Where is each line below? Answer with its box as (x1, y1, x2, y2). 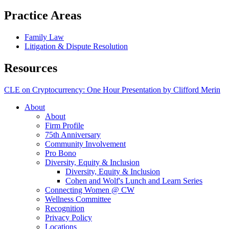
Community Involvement (45, 139, 126, 148)
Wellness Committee (45, 194, 111, 203)
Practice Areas (4, 8, 81, 22)
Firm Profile (45, 121, 84, 130)
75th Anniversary (45, 130, 101, 139)
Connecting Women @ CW (45, 185, 134, 194)
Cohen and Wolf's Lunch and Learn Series (65, 176, 202, 185)
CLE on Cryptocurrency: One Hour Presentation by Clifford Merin (4, 85, 220, 94)
